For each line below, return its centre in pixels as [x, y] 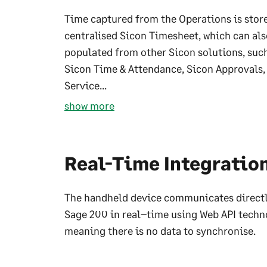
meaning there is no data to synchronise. [160, 231]
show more [89, 105]
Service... [86, 85]
